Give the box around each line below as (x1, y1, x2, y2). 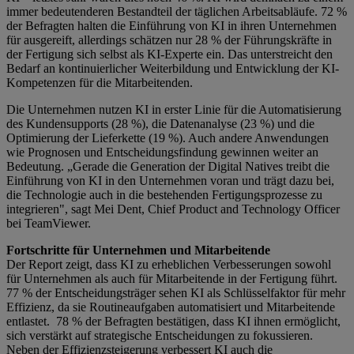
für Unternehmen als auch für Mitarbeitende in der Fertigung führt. (6, 272, 341, 286)
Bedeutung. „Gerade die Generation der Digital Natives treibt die (6, 160, 330, 174)
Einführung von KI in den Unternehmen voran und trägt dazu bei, (6, 174, 334, 188)
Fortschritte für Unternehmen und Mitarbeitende (6, 243, 270, 258)
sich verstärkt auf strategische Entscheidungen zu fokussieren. (6, 329, 313, 343)
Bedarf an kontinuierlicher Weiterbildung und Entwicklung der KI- (6, 62, 339, 76)
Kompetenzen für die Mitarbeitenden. (6, 76, 193, 90)
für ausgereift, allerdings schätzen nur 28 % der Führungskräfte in (6, 33, 332, 47)
